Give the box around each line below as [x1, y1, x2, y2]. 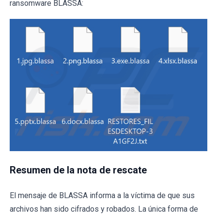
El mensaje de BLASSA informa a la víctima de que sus [10, 190, 195, 200]
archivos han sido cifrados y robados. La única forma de [10, 204, 198, 214]
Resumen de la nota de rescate [10, 164, 147, 176]
